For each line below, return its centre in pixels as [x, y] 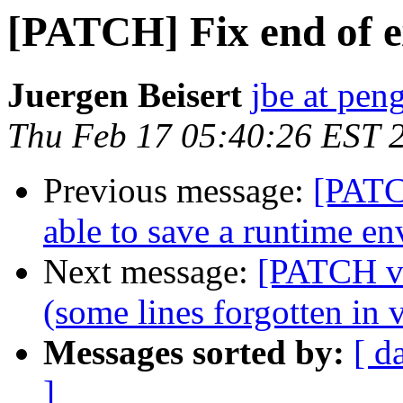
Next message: [150, 272]
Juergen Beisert [125, 95]
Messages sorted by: [194, 353]
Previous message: [178, 191]
